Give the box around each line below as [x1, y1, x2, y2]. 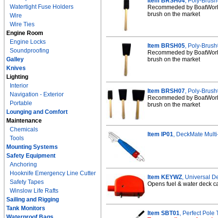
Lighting [6, 73, 28, 80]
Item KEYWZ [147, 174, 182, 181]
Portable [10, 100, 32, 107]
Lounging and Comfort [6, 109, 68, 115]
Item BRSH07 [147, 88, 185, 94]
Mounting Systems [6, 144, 58, 150]
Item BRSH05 [147, 42, 185, 49]
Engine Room [6, 30, 43, 36]
